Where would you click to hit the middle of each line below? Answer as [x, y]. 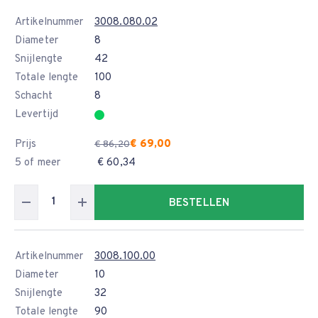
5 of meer [38, 163]
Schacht [34, 96]
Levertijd [37, 115]
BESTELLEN [199, 203]
